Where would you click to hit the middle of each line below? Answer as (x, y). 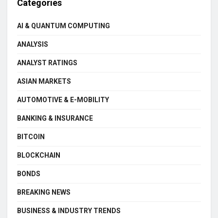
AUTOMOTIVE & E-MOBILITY (63, 100)
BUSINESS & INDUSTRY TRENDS (69, 210)
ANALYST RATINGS (47, 63)
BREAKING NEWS (44, 192)
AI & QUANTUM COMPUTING (64, 26)
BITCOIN (31, 136)
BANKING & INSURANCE (55, 118)
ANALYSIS (33, 44)
